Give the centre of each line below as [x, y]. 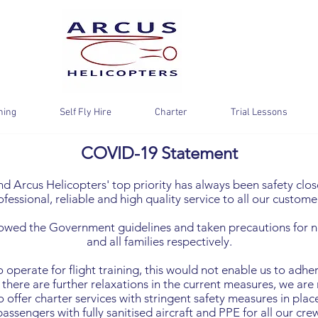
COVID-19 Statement [159, 153]
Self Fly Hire [85, 113]
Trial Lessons [259, 113]
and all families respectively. [159, 242]
